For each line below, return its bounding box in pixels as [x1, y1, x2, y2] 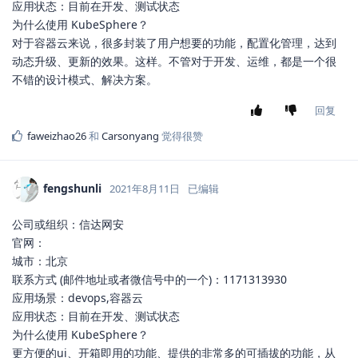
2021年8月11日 [109, 181, 180, 197]
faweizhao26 [27, 129, 86, 144]
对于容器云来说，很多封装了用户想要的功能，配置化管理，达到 [12, 35, 336, 51]
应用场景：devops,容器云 [12, 290, 143, 306]
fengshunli [43, 181, 101, 197]
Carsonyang [101, 129, 159, 144]
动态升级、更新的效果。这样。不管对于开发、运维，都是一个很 [12, 54, 336, 70]
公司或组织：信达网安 [12, 217, 124, 233]
